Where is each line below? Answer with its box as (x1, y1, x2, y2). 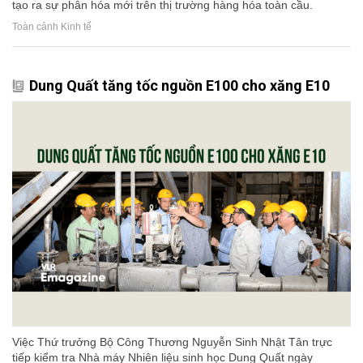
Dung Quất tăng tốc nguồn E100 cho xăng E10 (29, 76, 330, 94)
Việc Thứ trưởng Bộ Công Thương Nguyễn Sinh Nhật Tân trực (12, 335, 332, 349)
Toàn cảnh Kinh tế (12, 20, 92, 32)
